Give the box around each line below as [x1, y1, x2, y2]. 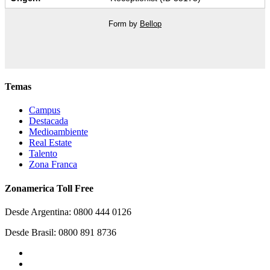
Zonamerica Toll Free [5, 183, 93, 193]
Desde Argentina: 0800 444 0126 [5, 206, 131, 217]
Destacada [29, 116, 68, 127]
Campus [29, 105, 60, 116]
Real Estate [29, 137, 72, 148]
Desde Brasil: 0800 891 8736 [5, 227, 116, 237]
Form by [108, 19, 140, 28]
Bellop [140, 19, 162, 28]
